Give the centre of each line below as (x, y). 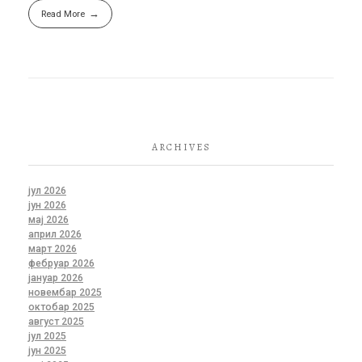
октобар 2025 (61, 307)
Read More (63, 13)
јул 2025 (47, 337)
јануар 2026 (56, 278)
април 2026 (55, 235)
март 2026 (53, 249)
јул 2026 (47, 191)
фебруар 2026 (61, 264)
